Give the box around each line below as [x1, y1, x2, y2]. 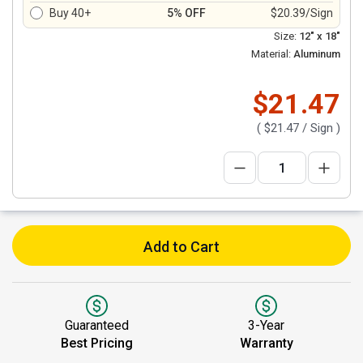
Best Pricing [61, 335, 133, 351]
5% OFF [167, 6, 206, 19]
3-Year [248, 318, 284, 333]
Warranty [239, 335, 293, 351]
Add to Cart [143, 238, 220, 255]
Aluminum [291, 48, 340, 60]
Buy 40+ [49, 6, 91, 19]
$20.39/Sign [271, 6, 333, 19]
